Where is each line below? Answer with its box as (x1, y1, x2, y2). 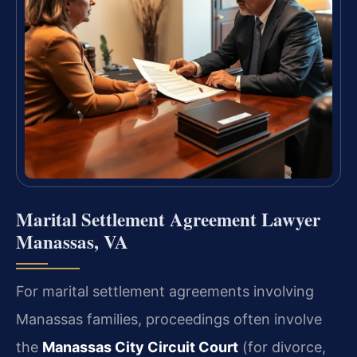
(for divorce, (238, 338, 326, 355)
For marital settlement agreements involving (16, 282, 314, 300)
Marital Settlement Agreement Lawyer (16, 205, 320, 233)
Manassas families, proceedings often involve (16, 310, 322, 328)
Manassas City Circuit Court (42, 338, 238, 355)
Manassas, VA (16, 227, 128, 255)
